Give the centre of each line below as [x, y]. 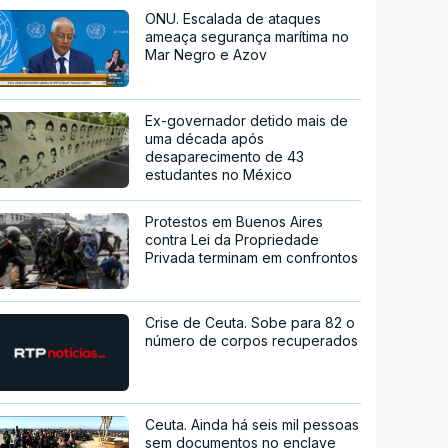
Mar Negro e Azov [206, 54]
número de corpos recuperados [252, 341]
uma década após [205, 139]
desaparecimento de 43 [225, 157]
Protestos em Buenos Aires [234, 222]
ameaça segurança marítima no [247, 36]
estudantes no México [219, 175]
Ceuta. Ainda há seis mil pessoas [252, 425]
